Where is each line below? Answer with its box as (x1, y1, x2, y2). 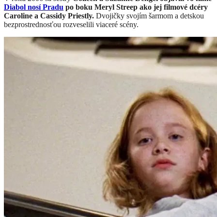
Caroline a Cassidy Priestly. (4, 11, 94, 20)
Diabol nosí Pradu (4, 2, 63, 11)
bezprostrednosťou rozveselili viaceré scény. (4, 20, 139, 29)
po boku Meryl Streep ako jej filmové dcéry (63, 2, 208, 11)
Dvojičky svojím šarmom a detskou (94, 11, 204, 20)
